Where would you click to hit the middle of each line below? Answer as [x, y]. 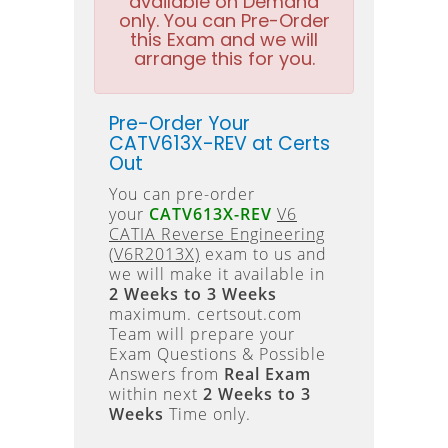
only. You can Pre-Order [224, 20]
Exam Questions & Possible [217, 354]
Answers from [166, 374]
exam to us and [263, 254]
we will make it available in [217, 274]
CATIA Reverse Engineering [217, 234]
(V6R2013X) [154, 254]
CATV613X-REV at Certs [219, 143]
